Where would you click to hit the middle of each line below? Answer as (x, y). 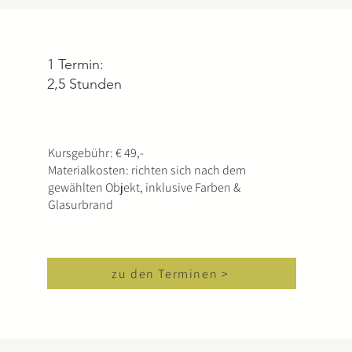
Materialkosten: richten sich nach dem (147, 170)
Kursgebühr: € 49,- (96, 153)
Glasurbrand (81, 205)
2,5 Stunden (85, 84)
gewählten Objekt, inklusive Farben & (145, 187)
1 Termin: (76, 64)
